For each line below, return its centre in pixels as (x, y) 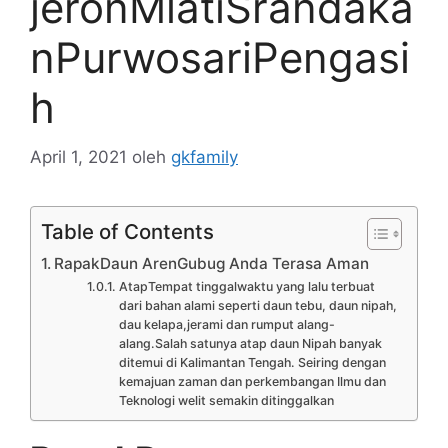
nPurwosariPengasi (220, 57)
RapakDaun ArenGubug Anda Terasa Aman (212, 263)
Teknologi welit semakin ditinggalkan (226, 400)
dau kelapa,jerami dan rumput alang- (226, 324)
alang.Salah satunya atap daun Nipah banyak (250, 343)
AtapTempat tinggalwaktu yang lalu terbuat (246, 286)
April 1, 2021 (78, 156)
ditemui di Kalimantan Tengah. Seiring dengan (252, 362)
